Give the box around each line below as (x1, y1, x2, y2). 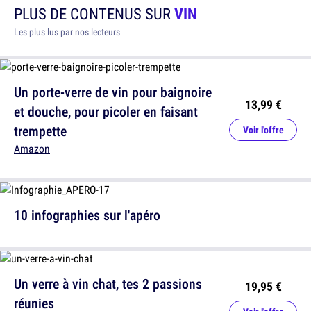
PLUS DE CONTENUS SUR (14, 3, 174, 24)
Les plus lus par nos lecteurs (14, 26, 120, 38)
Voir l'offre (242, 124, 284, 136)
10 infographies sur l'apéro (14, 205, 160, 224)
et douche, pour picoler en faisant (14, 102, 198, 121)
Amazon (14, 141, 50, 156)
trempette (14, 121, 67, 140)
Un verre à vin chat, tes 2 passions (14, 274, 202, 293)
